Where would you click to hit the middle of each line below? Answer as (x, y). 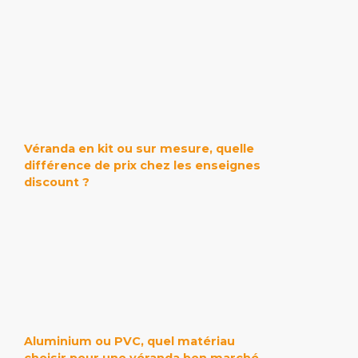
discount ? (57, 183)
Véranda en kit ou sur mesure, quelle (139, 149)
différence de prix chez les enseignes (142, 166)
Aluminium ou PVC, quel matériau (129, 342)
